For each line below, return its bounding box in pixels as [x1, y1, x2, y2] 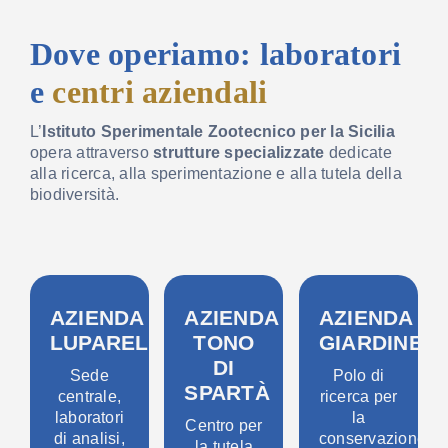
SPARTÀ [184, 381, 270, 404]
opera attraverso [29, 144, 154, 161]
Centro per [185, 417, 263, 434]
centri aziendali [52, 74, 268, 110]
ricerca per [319, 388, 398, 405]
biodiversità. [29, 186, 120, 203]
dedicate [324, 144, 392, 161]
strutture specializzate [153, 144, 325, 161]
